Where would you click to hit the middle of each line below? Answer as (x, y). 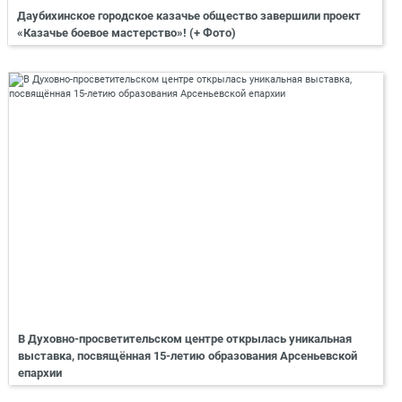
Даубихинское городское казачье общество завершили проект (189, 15)
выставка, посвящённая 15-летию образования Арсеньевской (188, 356)
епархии (40, 373)
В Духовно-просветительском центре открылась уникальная (185, 339)
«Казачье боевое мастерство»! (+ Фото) (127, 32)
